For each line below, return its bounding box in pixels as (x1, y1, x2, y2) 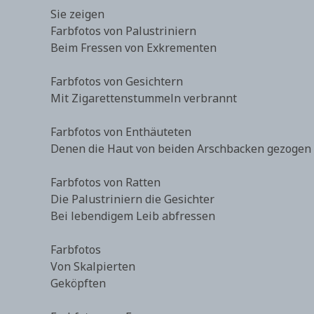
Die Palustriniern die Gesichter (50, 191, 214, 207)
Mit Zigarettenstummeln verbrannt (50, 90, 237, 106)
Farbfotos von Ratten (50, 175, 161, 190)
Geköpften (50, 275, 106, 291)
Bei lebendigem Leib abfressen (50, 208, 215, 224)
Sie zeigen (50, 6, 104, 22)
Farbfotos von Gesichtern (50, 74, 183, 89)
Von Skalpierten (50, 259, 135, 274)
